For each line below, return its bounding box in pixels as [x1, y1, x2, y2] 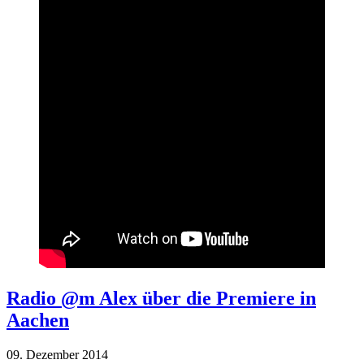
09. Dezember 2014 [6, 348, 115, 362]
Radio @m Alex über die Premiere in [6, 288, 316, 310]
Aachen [6, 310, 69, 331]
